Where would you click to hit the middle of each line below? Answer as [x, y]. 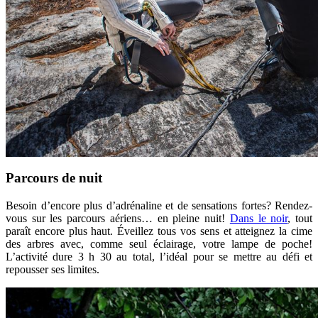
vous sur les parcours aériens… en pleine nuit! [118, 218]
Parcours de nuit [56, 177]
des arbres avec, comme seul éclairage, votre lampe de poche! [159, 243]
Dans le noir [259, 218]
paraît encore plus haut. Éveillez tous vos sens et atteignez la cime [159, 231]
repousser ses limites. [53, 269]
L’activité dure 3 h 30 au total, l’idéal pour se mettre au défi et [159, 256]
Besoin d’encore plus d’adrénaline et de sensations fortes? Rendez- [159, 205]
